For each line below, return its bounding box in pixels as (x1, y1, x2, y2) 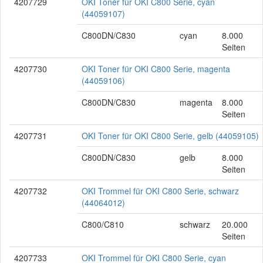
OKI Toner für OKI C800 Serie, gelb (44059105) (82, 130, 259, 141)
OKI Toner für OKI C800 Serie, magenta (82, 63, 230, 75)
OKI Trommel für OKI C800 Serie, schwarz (82, 185, 239, 197)
